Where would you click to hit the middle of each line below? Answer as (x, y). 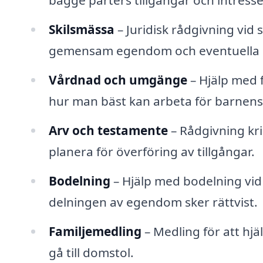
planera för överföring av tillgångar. (151, 151)
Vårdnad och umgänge (118, 80)
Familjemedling (95, 231)
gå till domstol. (91, 252)
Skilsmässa (81, 30)
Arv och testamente (108, 130)
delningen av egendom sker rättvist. (153, 202)
